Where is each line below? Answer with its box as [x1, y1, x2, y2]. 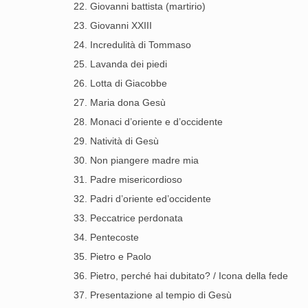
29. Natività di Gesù [74, 135, 159, 146]
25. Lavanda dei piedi [74, 58, 167, 69]
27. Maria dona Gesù [74, 97, 166, 108]
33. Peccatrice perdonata [74, 212, 183, 223]
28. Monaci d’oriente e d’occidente [74, 116, 223, 127]
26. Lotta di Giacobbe [74, 78, 167, 89]
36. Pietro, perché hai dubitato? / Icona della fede [74, 270, 288, 281]
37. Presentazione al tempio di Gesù [74, 289, 232, 300]
